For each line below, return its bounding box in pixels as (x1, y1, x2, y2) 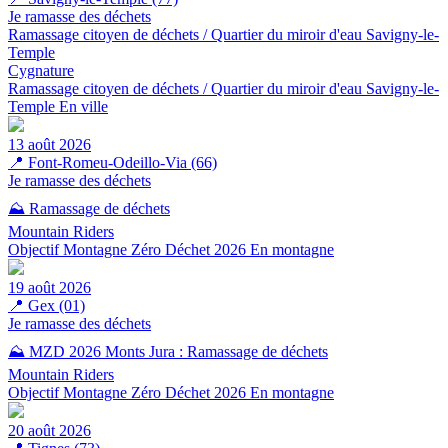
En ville (59, 97, 108, 115)
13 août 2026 (8, 135, 91, 153)
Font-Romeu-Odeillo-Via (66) (28, 153, 217, 171)
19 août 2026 (8, 278, 91, 296)
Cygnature (8, 61, 74, 79)
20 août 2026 (8, 421, 91, 439)
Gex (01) (28, 296, 85, 314)
